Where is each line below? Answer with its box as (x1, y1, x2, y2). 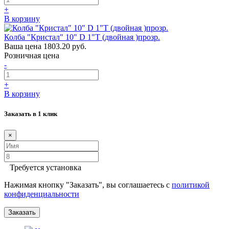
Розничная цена (4, 51, 59, 60)
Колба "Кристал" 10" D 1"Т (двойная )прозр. (4, 33, 160, 42)
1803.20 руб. (43, 42, 86, 51)
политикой (172, 180, 210, 189)
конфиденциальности (4, 189, 79, 198)
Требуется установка (10, 163, 81, 172)
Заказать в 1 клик (4, 110, 57, 118)
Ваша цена (4, 42, 41, 51)
